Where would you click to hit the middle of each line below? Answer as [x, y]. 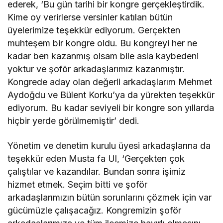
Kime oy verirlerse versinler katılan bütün [90, 17]
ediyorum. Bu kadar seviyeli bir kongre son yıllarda [111, 108]
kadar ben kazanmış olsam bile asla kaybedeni [103, 56]
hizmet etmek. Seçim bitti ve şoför [78, 185]
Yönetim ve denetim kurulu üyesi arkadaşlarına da [109, 146]
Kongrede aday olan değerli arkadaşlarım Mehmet [110, 82]
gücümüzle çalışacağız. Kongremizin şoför [95, 211]
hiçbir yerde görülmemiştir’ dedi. [74, 121]
